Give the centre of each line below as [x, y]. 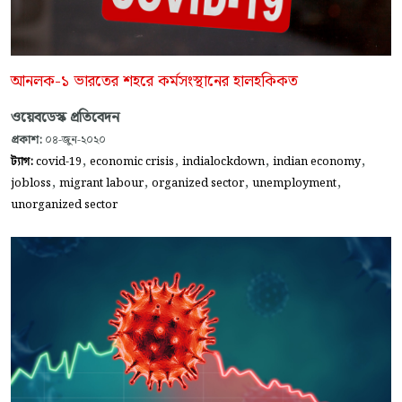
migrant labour [101, 184]
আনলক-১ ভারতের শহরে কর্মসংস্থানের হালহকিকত [154, 82]
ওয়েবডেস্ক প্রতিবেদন [65, 118]
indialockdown [223, 162]
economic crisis [132, 162]
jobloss [31, 184]
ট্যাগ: [23, 162]
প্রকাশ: [26, 140]
